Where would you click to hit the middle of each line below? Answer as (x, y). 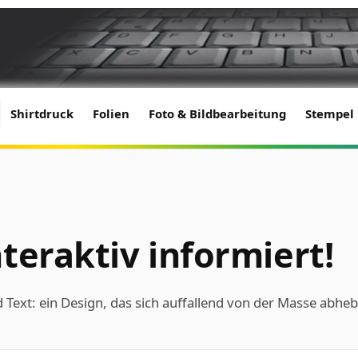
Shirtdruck (42, 113)
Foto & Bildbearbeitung (217, 113)
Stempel (330, 113)
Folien (111, 113)
